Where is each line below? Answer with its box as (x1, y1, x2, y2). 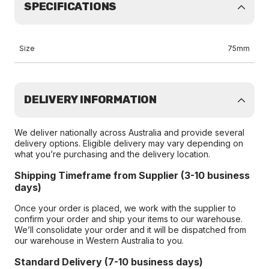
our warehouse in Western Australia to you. (14, 235, 184, 246)
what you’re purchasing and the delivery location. (14, 149, 210, 159)
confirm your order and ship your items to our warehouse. (14, 214, 243, 224)
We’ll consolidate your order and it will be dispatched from (14, 225, 246, 235)
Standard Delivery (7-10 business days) (14, 256, 203, 268)
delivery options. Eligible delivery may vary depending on (14, 138, 243, 148)
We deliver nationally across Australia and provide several (14, 127, 244, 138)
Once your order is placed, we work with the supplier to (14, 203, 236, 213)
